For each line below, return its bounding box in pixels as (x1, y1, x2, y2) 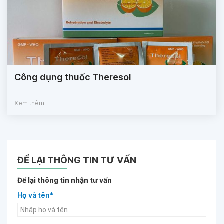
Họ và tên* (17, 191, 53, 200)
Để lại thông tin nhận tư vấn (17, 176, 112, 185)
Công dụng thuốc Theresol (14, 72, 131, 83)
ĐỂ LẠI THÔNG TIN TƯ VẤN (17, 155, 136, 166)
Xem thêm (14, 99, 44, 107)
